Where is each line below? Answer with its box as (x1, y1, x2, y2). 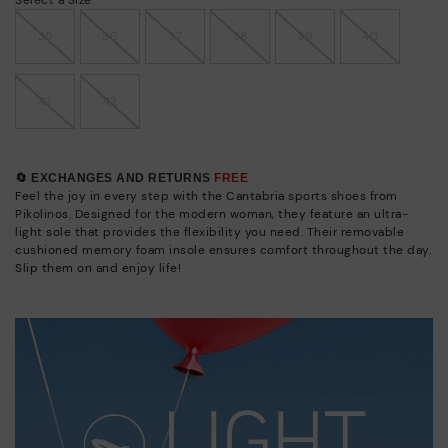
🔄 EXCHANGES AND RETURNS (15, 170, 214, 185)
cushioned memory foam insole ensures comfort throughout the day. (15, 241, 431, 258)
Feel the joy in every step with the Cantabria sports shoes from (15, 187, 398, 204)
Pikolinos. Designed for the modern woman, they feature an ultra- (15, 205, 408, 222)
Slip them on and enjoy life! (15, 259, 181, 276)
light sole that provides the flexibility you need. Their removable (15, 223, 404, 240)
